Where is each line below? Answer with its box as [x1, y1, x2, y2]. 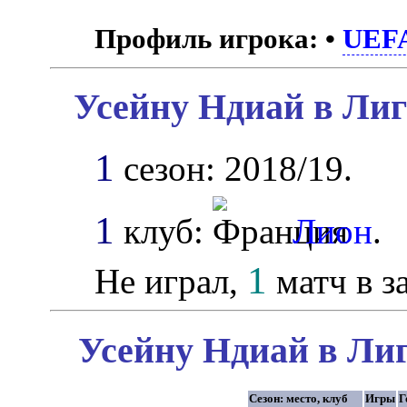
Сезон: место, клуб [248, 391, 348, 405]
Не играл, [94, 262, 248, 302]
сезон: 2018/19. [114, 149, 353, 188]
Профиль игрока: [94, 22, 319, 55]
